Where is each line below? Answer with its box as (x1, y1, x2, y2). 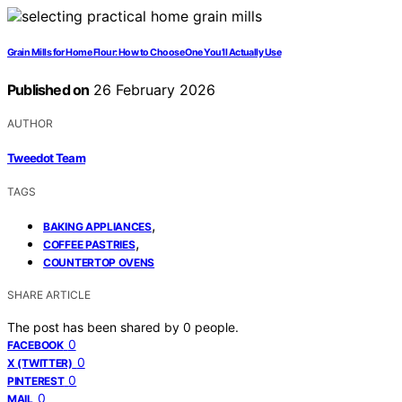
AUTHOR (7, 117, 53, 131)
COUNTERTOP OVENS (43, 255, 155, 269)
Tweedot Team (7, 150, 86, 165)
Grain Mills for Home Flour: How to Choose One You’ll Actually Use (7, 47, 282, 59)
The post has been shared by (7, 319, 183, 335)
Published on (7, 81, 90, 100)
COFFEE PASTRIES (43, 237, 135, 251)
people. (195, 319, 239, 335)
